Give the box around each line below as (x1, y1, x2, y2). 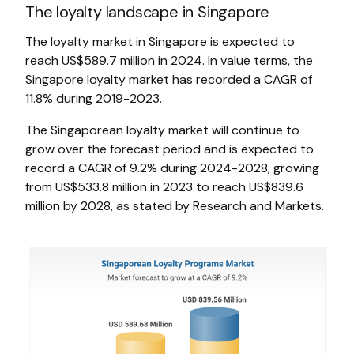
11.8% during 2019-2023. (25, 90, 162, 107)
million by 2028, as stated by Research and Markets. (25, 198, 324, 214)
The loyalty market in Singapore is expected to (25, 33, 295, 50)
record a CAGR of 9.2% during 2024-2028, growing (25, 160, 319, 176)
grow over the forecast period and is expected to (25, 141, 314, 157)
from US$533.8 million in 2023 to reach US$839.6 (25, 179, 303, 195)
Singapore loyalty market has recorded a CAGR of (25, 71, 312, 88)
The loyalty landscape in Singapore (25, 2, 270, 22)
